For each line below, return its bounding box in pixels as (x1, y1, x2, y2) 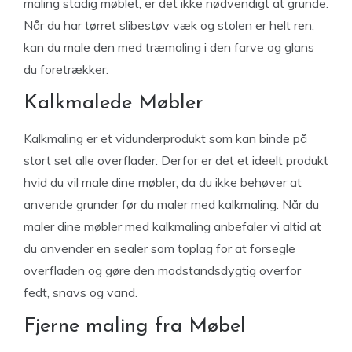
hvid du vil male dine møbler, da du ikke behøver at (24, 174, 302, 191)
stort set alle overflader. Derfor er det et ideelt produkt (24, 152, 328, 169)
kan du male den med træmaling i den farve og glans (24, 39, 314, 56)
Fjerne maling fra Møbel (24, 316, 246, 338)
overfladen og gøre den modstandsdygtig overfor (24, 262, 301, 279)
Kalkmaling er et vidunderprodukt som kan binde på (24, 130, 307, 147)
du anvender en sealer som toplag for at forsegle (24, 240, 295, 257)
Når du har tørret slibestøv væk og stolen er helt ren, (24, 17, 314, 34)
